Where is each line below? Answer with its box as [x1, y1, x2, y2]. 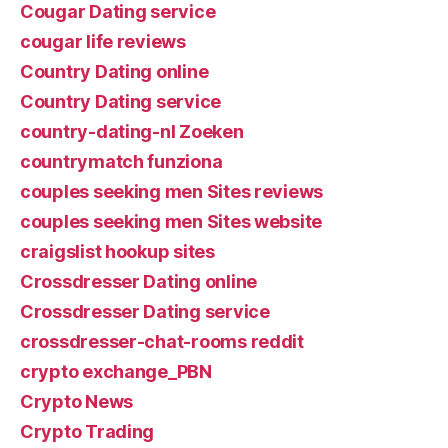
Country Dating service [20, 90, 222, 112]
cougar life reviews [20, 30, 186, 52]
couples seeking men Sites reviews [20, 180, 324, 202]
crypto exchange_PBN [20, 360, 212, 382]
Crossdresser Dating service [20, 300, 270, 322]
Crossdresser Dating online [20, 270, 257, 292]
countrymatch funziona [20, 150, 223, 172]
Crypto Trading [20, 420, 155, 442]
